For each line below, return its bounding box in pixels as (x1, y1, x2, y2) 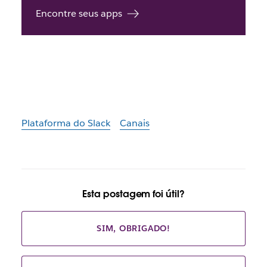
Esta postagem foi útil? (82, 187, 185, 200)
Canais (119, 117, 150, 130)
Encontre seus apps (35, 7, 122, 20)
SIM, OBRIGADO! (96, 222, 171, 234)
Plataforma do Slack (21, 117, 110, 130)
